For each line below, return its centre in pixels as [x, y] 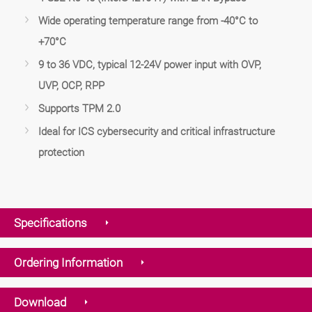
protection [61, 152]
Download [40, 302]
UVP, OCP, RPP [71, 85]
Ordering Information [68, 262]
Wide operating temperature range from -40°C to [148, 21]
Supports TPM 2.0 [79, 108]
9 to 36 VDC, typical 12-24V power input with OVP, [150, 64]
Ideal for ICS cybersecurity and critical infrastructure [157, 131]
